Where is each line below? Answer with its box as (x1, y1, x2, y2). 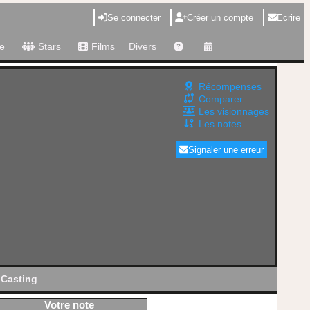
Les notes (199, 118, 241, 129)
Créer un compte (186, 12, 253, 23)
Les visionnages (199, 106, 269, 117)
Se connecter (107, 12, 161, 23)
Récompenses (199, 81, 262, 92)
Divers (128, 41, 156, 52)
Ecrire (277, 12, 300, 23)
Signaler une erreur (188, 145, 264, 155)
